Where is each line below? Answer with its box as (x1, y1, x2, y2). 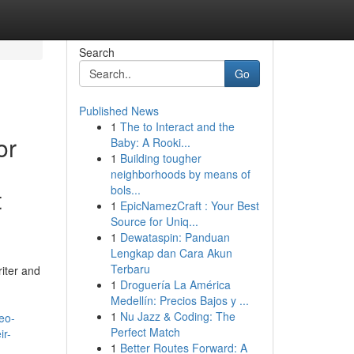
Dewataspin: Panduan (119, 229, 230, 245)
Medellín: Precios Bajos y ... (110, 292, 249, 308)
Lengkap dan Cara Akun (110, 245, 232, 261)
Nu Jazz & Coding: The (119, 308, 235, 324)
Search (78, 44, 115, 60)
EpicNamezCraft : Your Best (119, 198, 259, 213)
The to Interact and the (119, 119, 235, 134)
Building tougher (119, 150, 201, 166)
